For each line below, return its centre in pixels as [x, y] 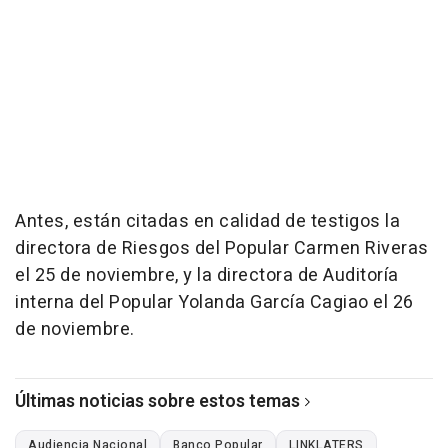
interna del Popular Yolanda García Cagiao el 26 [214, 302]
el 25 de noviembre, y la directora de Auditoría [207, 275]
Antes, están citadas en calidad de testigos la [207, 221]
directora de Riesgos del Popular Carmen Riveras [222, 248]
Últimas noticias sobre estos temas [157, 401]
